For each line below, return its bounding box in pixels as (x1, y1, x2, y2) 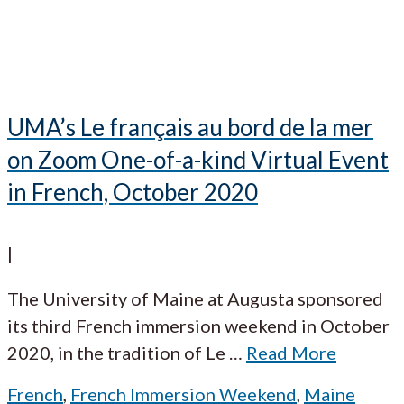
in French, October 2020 (7, 178, 258, 207)
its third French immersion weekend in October (7, 314, 390, 336)
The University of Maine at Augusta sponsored (7, 287, 383, 309)
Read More (246, 341, 336, 363)
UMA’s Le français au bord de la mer (7, 113, 373, 142)
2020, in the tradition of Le (7, 341, 225, 363)
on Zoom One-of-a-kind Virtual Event (7, 145, 389, 175)
